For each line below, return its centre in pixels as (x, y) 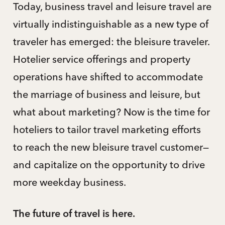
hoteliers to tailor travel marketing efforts (107, 129)
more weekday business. (69, 182)
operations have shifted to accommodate (108, 76)
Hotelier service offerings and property (101, 59)
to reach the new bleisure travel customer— (111, 147)
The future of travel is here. (74, 214)
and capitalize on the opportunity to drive (109, 164)
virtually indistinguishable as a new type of (110, 24)
